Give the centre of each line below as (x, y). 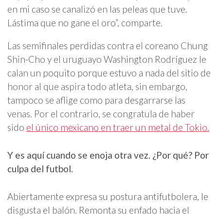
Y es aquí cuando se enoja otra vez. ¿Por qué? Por (108, 155)
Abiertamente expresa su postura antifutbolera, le (108, 197)
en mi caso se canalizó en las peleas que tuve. (97, 9)
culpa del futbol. (40, 169)
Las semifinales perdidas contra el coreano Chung (108, 46)
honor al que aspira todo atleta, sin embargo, (97, 87)
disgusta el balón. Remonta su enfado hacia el (98, 210)
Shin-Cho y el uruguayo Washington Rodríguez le (107, 59)
